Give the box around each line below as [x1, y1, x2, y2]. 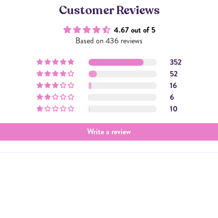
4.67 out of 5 [113, 24, 155, 36]
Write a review [87, 126, 131, 137]
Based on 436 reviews [75, 35, 143, 46]
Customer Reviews [58, 2, 160, 18]
